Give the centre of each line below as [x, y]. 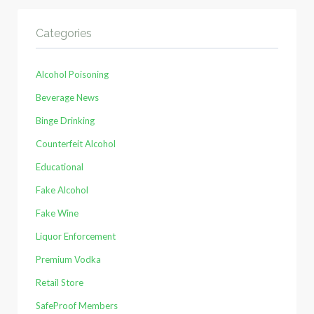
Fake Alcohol [62, 190]
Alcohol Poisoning [72, 75]
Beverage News [67, 98]
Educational [60, 167]
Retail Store [60, 283]
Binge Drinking [65, 121]
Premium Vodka [68, 260]
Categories [64, 34]
